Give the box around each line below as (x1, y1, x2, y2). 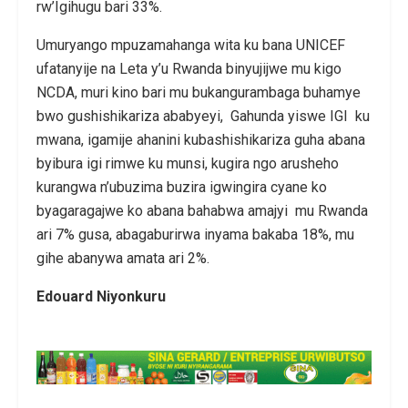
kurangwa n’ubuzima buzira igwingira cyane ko (36, 178, 327, 196)
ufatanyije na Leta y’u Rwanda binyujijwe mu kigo (36, 59, 342, 77)
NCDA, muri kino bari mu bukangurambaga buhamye (36, 83, 364, 101)
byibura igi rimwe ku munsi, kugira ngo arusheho (36, 154, 339, 172)
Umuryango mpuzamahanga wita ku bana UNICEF (36, 36, 345, 54)
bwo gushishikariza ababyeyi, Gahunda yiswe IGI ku (36, 107, 370, 125)
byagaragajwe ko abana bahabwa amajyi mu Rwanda (36, 201, 368, 219)
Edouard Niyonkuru (36, 287, 166, 305)
